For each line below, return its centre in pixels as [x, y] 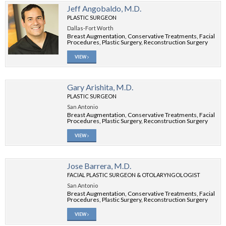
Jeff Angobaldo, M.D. [104, 8]
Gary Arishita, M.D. [100, 87]
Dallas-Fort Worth [90, 28]
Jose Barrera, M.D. [99, 166]
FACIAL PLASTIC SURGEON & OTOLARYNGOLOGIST [134, 175]
